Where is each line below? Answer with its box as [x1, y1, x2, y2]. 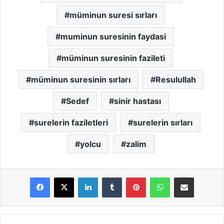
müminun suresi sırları [69, 10, 157, 20]
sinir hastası [113, 96, 161, 106]
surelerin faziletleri [34, 117, 108, 128]
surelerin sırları [133, 117, 192, 128]
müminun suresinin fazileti [61, 53, 165, 63]
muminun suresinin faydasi [60, 31, 166, 42]
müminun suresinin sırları [30, 74, 130, 85]
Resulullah [155, 74, 196, 85]
